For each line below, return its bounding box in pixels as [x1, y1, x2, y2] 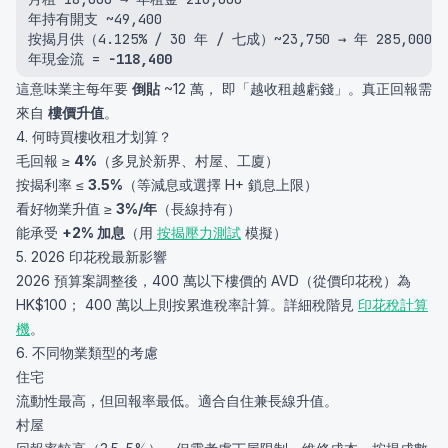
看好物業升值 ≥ [16, 200, 116, 217]
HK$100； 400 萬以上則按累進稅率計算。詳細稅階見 [16, 296, 354, 313]
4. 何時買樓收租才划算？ [16, 128, 172, 145]
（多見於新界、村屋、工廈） [97, 152, 279, 169]
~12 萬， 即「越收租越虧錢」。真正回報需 [160, 80, 432, 97]
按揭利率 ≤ [16, 176, 88, 193]
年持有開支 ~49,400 [28, 10, 162, 28]
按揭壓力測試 [157, 224, 241, 241]
